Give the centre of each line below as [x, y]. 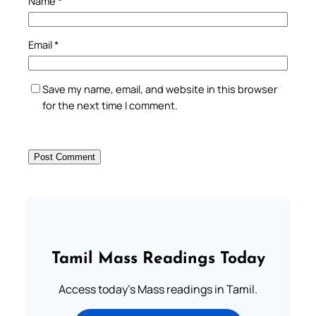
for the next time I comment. [110, 105]
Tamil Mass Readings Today [158, 260]
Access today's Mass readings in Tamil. [158, 290]
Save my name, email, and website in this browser [160, 89]
